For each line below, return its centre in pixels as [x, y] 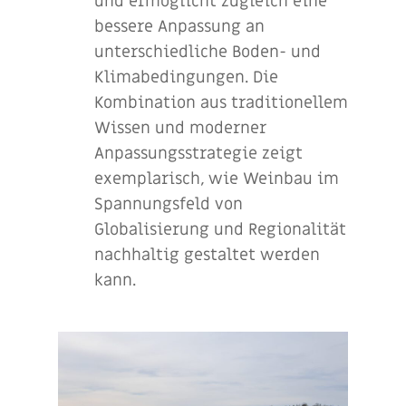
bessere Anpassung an [179, 26]
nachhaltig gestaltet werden [207, 255]
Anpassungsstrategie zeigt [198, 153]
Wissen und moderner [180, 128]
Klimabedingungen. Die [186, 77]
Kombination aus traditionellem [221, 102]
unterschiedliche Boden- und [208, 52]
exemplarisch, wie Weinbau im [217, 179]
